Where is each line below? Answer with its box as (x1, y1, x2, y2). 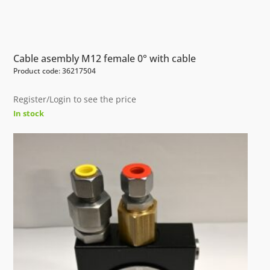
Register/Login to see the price (13, 93, 137, 105)
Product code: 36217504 (13, 66, 96, 77)
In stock (13, 108, 45, 119)
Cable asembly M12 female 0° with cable (13, 52, 196, 66)
